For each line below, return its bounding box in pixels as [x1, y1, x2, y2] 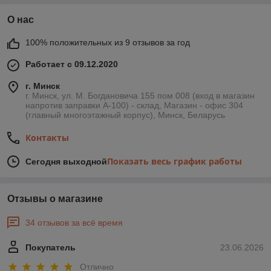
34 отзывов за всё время [25, 218, 123, 228]
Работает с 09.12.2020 [25, 59, 118, 70]
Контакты [25, 132, 69, 144]
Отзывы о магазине [7, 194, 103, 204]
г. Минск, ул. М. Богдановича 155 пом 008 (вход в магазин [25, 91, 255, 101]
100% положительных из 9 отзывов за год [25, 38, 190, 48]
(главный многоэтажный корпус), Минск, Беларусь [25, 110, 225, 120]
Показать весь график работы [107, 155, 242, 168]
